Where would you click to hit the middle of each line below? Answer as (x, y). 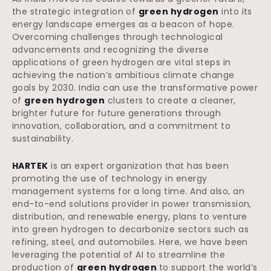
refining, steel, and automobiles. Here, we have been (130, 242)
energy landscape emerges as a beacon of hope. (123, 24)
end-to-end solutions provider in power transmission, (132, 204)
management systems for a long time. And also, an (129, 191)
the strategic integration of (75, 12)
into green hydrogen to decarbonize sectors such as (131, 230)
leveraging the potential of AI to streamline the (119, 255)
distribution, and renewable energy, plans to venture (130, 217)
